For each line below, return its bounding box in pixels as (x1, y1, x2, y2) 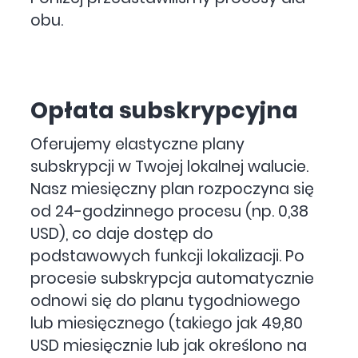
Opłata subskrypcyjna (30, 93, 299, 126)
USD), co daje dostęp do (30, 222, 214, 245)
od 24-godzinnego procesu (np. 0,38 (30, 200, 309, 222)
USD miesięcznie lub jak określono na (30, 334, 308, 356)
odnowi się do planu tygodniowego (30, 289, 301, 312)
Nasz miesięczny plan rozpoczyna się (30, 177, 315, 200)
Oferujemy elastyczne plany (30, 133, 245, 155)
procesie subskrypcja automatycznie (30, 267, 315, 289)
